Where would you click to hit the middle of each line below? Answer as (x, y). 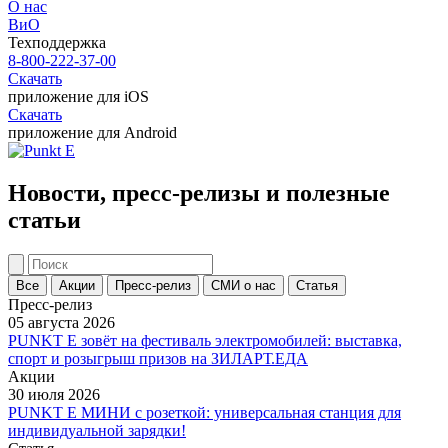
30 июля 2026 (54, 394)
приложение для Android (92, 132)
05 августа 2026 (61, 322)
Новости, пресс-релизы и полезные (199, 192)
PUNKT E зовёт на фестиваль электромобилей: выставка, (205, 340)
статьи (44, 219)
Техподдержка (57, 42)
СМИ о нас (243, 285)
